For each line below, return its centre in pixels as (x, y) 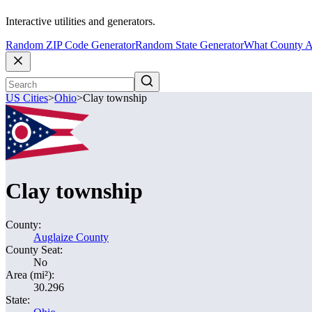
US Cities (27, 98)
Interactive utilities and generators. (80, 22)
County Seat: (34, 250)
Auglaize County (71, 237)
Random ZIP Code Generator (70, 45)
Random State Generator (189, 45)
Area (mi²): (30, 275)
